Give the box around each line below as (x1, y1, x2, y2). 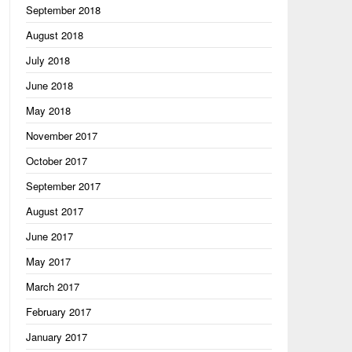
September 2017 (25, 178, 101, 193)
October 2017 (25, 153, 87, 168)
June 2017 (25, 229, 73, 244)
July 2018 (25, 53, 70, 68)
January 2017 (25, 329, 87, 344)
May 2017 (25, 254, 71, 269)
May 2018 (25, 103, 71, 118)
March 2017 (25, 279, 79, 294)
